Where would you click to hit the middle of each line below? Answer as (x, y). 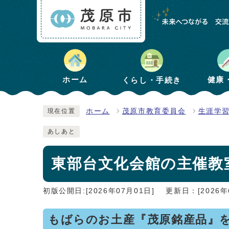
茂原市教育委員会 (154, 111)
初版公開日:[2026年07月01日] (99, 191)
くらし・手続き (152, 80)
